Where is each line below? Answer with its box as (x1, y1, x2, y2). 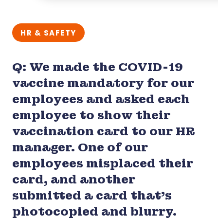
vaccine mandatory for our (12, 75, 194, 91)
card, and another (12, 171, 135, 187)
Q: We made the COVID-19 (12, 59, 183, 74)
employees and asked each (12, 91, 190, 107)
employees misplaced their (12, 155, 193, 171)
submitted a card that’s (12, 187, 172, 203)
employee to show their (12, 107, 170, 123)
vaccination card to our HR (12, 123, 195, 139)
